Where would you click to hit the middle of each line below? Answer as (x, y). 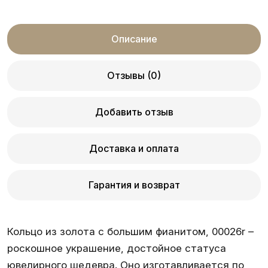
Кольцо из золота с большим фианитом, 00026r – (130, 232)
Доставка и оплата (134, 148)
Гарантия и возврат (134, 185)
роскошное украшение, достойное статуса (117, 248)
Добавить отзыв (134, 112)
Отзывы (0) (134, 75)
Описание (134, 39)
